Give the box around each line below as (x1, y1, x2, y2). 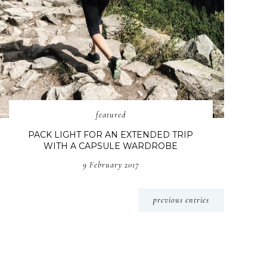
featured (95, 110, 126, 120)
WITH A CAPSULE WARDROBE (44, 141, 178, 152)
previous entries (153, 195, 209, 206)
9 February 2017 (82, 160, 139, 170)
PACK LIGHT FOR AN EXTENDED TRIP (28, 129, 194, 141)
